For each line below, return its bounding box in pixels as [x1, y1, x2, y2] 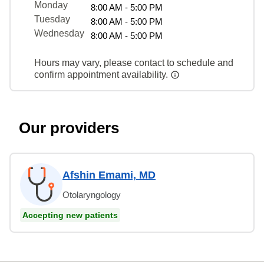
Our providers [19, 118, 119, 137]
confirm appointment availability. [34, 69, 170, 80]
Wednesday [34, 28, 84, 38]
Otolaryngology [62, 189, 121, 200]
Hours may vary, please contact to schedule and [34, 57, 233, 68]
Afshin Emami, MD [62, 169, 156, 181]
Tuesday [34, 14, 70, 24]
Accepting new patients [22, 210, 118, 220]
